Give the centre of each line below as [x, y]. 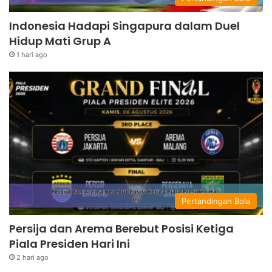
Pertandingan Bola [216, 201]
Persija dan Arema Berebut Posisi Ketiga [121, 229]
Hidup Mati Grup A [60, 41]
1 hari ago [32, 55]
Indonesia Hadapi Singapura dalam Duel [124, 26]
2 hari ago [32, 258]
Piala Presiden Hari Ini [70, 244]
